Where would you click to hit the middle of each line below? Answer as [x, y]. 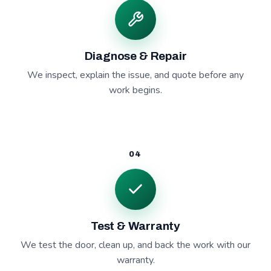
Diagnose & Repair [135, 56]
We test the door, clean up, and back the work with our [135, 245]
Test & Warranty [135, 226]
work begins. [135, 90]
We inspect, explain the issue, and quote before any [135, 75]
